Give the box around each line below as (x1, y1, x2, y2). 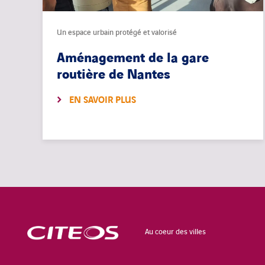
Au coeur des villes (145, 227, 206, 238)
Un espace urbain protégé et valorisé (57, 27, 177, 38)
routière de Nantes (57, 66, 172, 84)
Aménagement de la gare (57, 50, 209, 67)
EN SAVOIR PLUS (69, 94, 136, 107)
